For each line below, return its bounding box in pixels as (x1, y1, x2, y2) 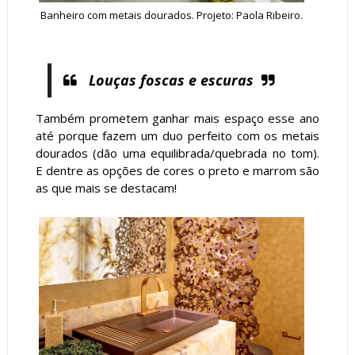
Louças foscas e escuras (88, 70, 254, 90)
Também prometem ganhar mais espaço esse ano (35, 109, 320, 126)
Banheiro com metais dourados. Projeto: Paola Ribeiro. (40, 8, 303, 23)
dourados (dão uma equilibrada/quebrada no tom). (35, 144, 320, 161)
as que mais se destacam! (35, 179, 177, 196)
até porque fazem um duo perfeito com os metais (35, 127, 320, 143)
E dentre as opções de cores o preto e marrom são (35, 162, 320, 178)
